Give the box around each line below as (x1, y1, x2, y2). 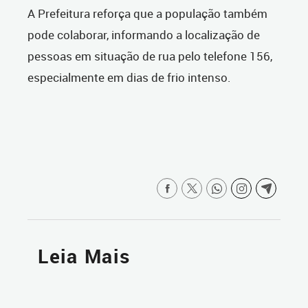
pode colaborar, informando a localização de (27, 27, 260, 43)
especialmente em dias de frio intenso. (27, 69, 231, 86)
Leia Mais (38, 243, 131, 269)
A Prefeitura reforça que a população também (27, 5, 267, 22)
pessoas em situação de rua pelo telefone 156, (27, 48, 272, 65)
